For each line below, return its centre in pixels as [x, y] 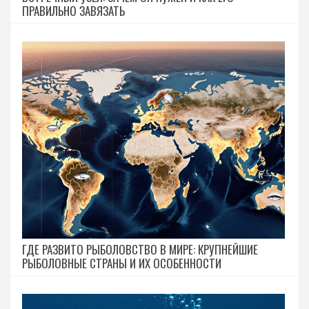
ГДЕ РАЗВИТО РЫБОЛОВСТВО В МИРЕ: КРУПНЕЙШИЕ [140, 249]
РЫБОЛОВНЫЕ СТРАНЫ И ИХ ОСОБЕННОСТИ [122, 263]
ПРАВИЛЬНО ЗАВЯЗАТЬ [73, 10]
